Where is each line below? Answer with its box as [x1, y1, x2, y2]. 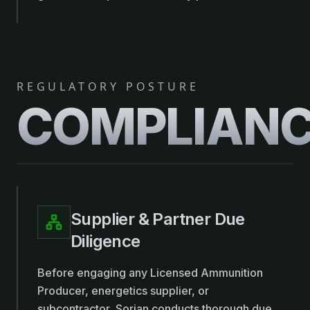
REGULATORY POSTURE [17, 79, 199, 94]
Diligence [71, 231, 140, 251]
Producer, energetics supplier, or [37, 284, 209, 298]
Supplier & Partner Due [71, 209, 245, 229]
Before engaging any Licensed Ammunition [37, 266, 263, 280]
